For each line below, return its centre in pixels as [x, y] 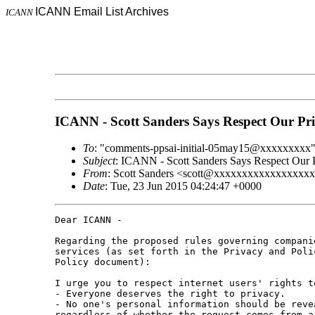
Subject [99, 161]
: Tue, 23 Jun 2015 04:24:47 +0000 [183, 186]
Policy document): [102, 262]
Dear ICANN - [88, 220]
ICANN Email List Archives [102, 12]
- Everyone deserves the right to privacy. [170, 294]
